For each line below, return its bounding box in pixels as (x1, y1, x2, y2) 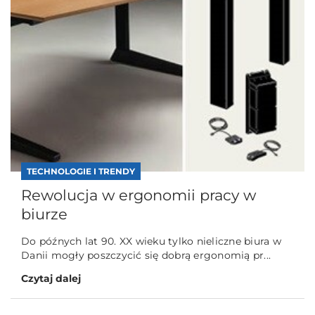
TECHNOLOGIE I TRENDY (27, 166, 135, 177)
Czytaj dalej (21, 272, 81, 285)
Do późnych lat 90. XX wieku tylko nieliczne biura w (21, 235, 281, 248)
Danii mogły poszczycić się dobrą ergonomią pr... (21, 249, 271, 262)
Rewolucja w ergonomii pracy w (21, 186, 256, 205)
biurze (21, 205, 67, 224)
